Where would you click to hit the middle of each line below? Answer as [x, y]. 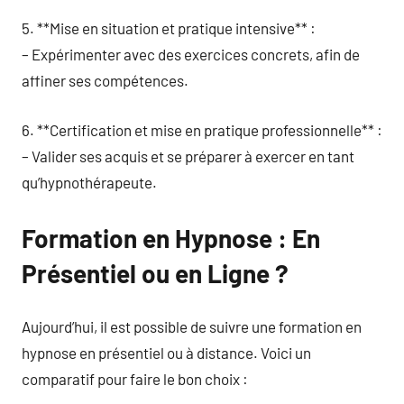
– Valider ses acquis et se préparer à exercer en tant [188, 156]
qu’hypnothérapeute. [89, 182]
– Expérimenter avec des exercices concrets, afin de [191, 54]
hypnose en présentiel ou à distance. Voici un [166, 353]
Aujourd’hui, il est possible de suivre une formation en [192, 326]
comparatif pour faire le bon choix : [135, 379]
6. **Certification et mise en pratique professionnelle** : [202, 129]
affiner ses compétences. [105, 80]
